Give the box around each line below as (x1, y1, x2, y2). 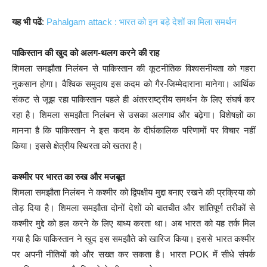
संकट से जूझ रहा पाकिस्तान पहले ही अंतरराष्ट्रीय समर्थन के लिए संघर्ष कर (12, 94, 255, 104)
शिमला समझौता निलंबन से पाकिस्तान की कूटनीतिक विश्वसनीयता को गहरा (12, 63, 255, 73)
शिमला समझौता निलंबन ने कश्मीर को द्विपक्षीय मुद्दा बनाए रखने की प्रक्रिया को (12, 187, 255, 197)
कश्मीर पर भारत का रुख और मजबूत (12, 171, 125, 182)
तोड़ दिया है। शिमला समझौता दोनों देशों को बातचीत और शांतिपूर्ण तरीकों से (12, 202, 255, 213)
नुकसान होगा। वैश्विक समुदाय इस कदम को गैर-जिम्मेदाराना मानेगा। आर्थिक (12, 78, 255, 89)
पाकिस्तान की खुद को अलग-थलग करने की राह (12, 47, 159, 58)
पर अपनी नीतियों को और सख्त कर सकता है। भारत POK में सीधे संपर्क (12, 249, 255, 259)
